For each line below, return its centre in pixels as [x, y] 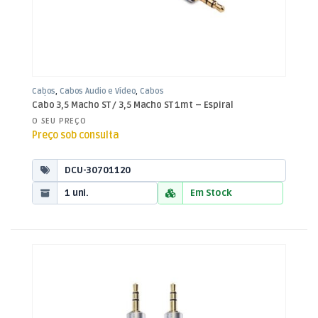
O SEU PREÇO [59, 121]
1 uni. [77, 193]
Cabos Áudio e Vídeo [98, 91]
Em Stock [211, 193]
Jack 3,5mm [54, 99]
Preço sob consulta [76, 136]
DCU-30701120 [98, 170]
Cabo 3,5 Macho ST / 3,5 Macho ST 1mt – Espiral [133, 105]
